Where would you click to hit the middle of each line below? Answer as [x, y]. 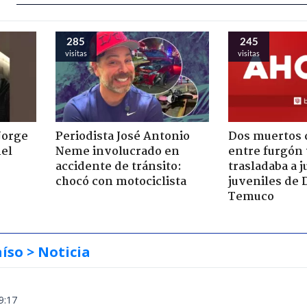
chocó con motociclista [121, 182]
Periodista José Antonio [122, 136]
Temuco [251, 197]
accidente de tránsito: [118, 167]
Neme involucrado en [117, 151]
